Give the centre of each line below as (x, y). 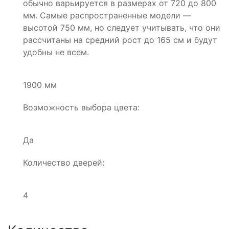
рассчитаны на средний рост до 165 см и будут (120, 40)
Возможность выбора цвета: (81, 107)
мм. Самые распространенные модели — (107, 15)
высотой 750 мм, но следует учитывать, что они (122, 27)
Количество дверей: (64, 162)
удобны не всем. (56, 52)
